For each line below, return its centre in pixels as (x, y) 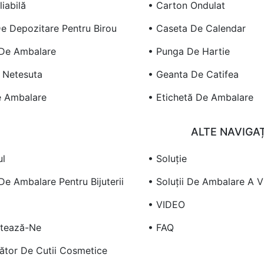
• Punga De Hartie (189, 51)
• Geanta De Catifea (193, 74)
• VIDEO (166, 204)
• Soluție (167, 158)
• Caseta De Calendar (197, 28)
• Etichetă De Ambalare (200, 97)
